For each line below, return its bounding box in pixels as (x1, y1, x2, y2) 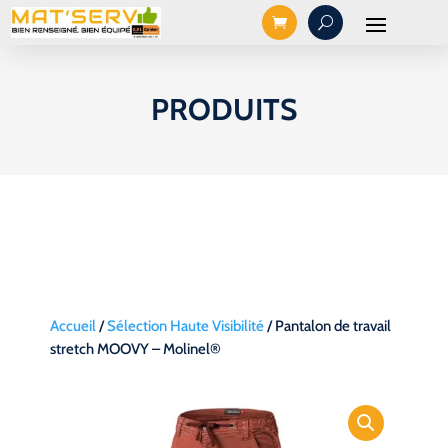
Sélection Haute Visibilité (106, 317, 264, 335)
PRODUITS (150, 91, 297, 128)
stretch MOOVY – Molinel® (49, 340, 221, 358)
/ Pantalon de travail (263, 317, 391, 335)
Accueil (49, 317, 96, 335)
